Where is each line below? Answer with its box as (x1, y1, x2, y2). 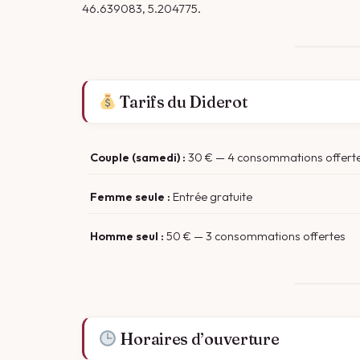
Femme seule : (90, 189, 170, 204)
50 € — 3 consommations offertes (164, 228, 346, 243)
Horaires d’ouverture (117, 329, 280, 349)
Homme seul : (90, 228, 164, 243)
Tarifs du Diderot (117, 92, 247, 112)
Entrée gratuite (170, 189, 252, 204)
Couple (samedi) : (90, 149, 186, 165)
